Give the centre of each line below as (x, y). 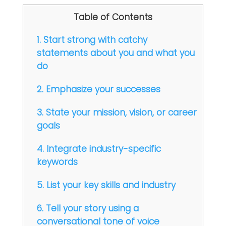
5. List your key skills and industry (106, 185)
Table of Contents (113, 17)
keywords (57, 162)
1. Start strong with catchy (92, 40)
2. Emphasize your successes (98, 89)
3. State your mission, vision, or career (117, 112)
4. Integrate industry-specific (99, 149)
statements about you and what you (116, 53)
